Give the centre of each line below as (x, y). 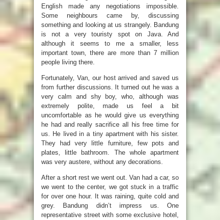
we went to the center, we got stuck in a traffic (110, 187)
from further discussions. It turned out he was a (110, 87)
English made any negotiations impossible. (110, 6)
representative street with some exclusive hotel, (110, 215)
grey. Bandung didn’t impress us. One (110, 205)
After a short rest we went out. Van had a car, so (110, 177)
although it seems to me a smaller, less (110, 43)
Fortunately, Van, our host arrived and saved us (110, 78)
